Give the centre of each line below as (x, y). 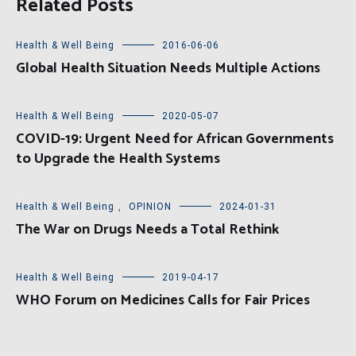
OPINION (150, 207)
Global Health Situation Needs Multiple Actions (168, 69)
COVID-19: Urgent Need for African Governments (175, 139)
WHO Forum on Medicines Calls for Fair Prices (163, 301)
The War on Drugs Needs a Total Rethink (147, 230)
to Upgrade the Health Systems (118, 159)
